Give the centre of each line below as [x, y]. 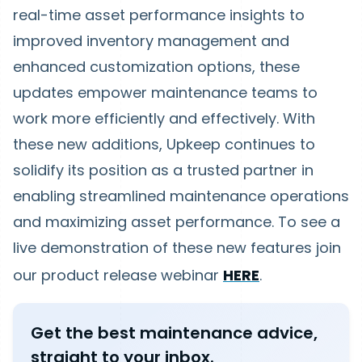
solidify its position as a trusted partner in [163, 170]
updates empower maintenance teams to [165, 93]
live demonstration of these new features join [177, 248]
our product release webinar [118, 275]
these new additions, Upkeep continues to [164, 144]
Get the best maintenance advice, [174, 333]
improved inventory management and [151, 41]
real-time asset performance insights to [159, 15]
